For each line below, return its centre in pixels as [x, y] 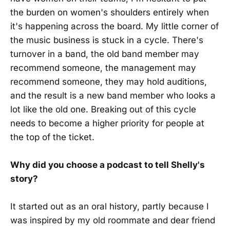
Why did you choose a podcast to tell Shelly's [108, 165]
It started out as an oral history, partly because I [110, 207]
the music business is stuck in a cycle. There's [107, 40]
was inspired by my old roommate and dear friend [113, 221]
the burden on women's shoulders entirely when [110, 13]
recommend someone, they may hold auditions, [109, 82]
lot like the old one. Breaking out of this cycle [103, 110]
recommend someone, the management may [103, 68]
